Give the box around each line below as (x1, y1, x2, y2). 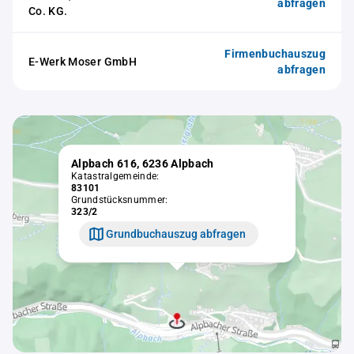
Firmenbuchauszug (224, 47, 326, 60)
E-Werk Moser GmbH (28, 55, 137, 68)
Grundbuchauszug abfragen (106, 227, 246, 240)
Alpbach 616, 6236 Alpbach (71, 157, 214, 171)
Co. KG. (28, 5, 68, 17)
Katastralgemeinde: (71, 171, 160, 183)
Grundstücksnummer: (71, 194, 168, 206)
